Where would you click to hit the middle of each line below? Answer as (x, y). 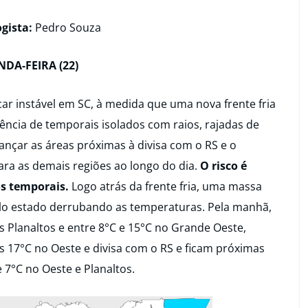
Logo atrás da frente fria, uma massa (165, 186)
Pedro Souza (68, 27)
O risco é (223, 165)
